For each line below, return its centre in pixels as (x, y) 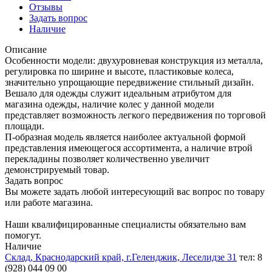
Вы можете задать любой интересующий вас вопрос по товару (135, 191)
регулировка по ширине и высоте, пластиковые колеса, (119, 71)
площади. (25, 126)
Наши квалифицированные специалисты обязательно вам (125, 224)
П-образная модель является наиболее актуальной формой (125, 137)
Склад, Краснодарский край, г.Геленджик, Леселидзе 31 (121, 257)
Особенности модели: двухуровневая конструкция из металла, (134, 60)
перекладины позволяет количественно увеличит (107, 158)
